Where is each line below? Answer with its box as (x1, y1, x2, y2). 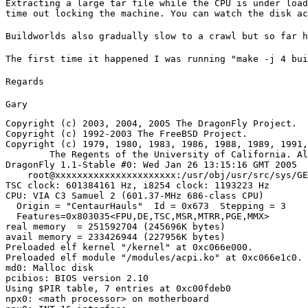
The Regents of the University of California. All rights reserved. (5, 148, 49, 159)
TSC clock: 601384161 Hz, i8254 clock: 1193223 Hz (5, 179, 269, 190)
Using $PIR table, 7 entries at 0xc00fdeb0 (5, 283, 231, 294)
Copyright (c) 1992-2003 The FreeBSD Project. (5, 128, 247, 139)
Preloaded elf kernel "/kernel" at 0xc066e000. (5, 241, 253, 252)
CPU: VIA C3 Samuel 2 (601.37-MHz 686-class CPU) (5, 190, 264, 201)
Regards (5, 76, 44, 87)
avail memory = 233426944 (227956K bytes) (5, 231, 225, 242)
